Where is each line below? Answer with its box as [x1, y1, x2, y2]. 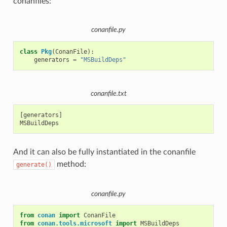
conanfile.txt [90, 90, 127, 97]
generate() [16, 161, 52, 169]
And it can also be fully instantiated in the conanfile [13, 148, 196, 157]
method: [54, 160, 86, 169]
